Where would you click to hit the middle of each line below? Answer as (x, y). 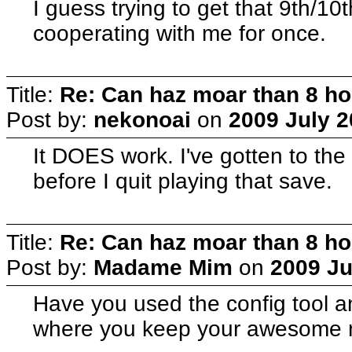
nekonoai (142, 119)
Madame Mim (163, 267)
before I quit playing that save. (183, 181)
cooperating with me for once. (180, 33)
